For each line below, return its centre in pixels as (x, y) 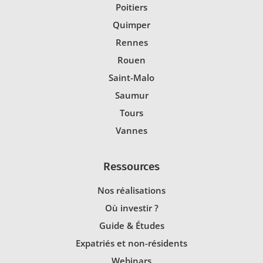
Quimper (131, 25)
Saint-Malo (131, 78)
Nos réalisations (131, 190)
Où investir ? (131, 208)
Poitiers (131, 7)
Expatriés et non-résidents (131, 243)
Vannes (131, 131)
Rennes (131, 43)
